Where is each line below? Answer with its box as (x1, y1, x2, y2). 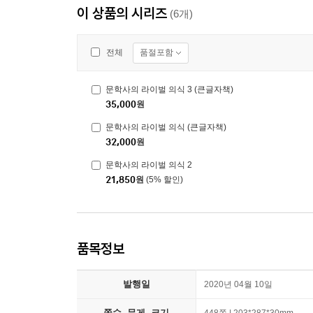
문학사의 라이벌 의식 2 (105, 160, 192, 170)
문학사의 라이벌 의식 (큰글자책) (105, 122, 226, 132)
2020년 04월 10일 (204, 279, 272, 289)
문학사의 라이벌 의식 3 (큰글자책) (105, 85, 233, 94)
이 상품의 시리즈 (77, 4, 167, 22)
